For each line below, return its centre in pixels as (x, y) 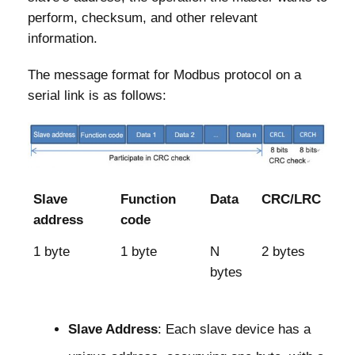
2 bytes (284, 251)
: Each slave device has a (234, 330)
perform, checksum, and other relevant (143, 18)
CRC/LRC (292, 199)
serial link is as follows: (97, 96)
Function (149, 199)
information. (63, 39)
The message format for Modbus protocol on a (164, 75)
